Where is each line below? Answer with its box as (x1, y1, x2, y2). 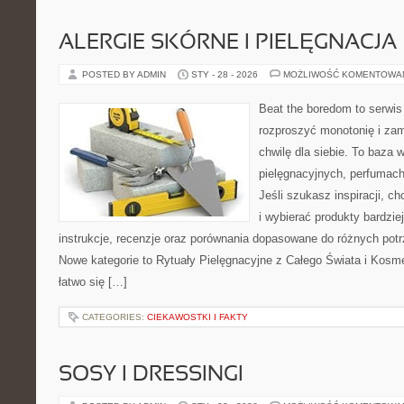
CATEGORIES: (82, 312, 147, 322)
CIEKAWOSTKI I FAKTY (147, 312, 248, 322)
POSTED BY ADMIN (82, 69, 169, 79)
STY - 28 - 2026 (191, 69, 258, 79)
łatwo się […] (59, 275, 127, 289)
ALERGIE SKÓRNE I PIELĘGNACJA (59, 33, 397, 53)
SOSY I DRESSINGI (59, 365, 243, 385)
